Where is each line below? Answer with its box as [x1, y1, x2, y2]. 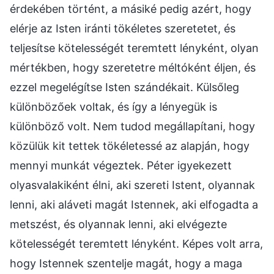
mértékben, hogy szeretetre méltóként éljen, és [10, 61, 256, 74]
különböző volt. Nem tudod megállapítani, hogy [10, 119, 255, 133]
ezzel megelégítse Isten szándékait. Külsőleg [10, 80, 239, 94]
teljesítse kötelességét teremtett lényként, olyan [10, 41, 259, 54]
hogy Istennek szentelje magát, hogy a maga [10, 256, 242, 270]
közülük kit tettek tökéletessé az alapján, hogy [10, 139, 250, 152]
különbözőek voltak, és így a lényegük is [10, 100, 217, 113]
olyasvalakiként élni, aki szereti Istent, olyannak [10, 178, 255, 191]
